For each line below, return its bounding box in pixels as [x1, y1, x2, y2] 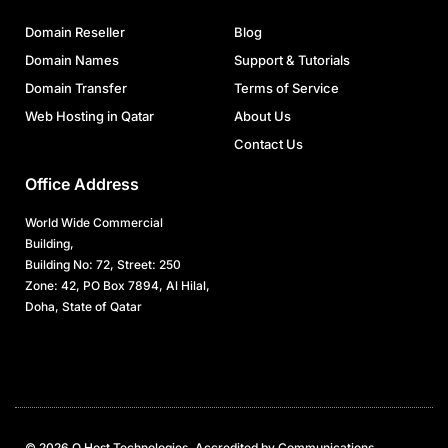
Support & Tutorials [234, 52, 350, 69]
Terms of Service [234, 80, 339, 97]
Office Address [25, 174, 139, 195]
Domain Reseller [25, 24, 125, 41]
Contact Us [234, 136, 303, 153]
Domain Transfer [25, 80, 127, 97]
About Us [234, 108, 291, 125]
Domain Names [25, 52, 119, 69]
